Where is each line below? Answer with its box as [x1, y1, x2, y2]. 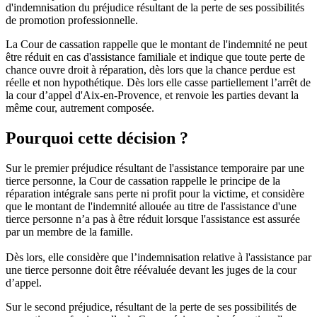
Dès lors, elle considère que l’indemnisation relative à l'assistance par [6, 250, 311, 263]
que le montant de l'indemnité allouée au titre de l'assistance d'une [6, 200, 296, 212]
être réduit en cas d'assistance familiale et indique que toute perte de [6, 51, 305, 64]
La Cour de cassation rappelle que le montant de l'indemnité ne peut [6, 38, 307, 51]
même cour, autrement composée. [6, 102, 154, 115]
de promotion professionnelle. [6, 14, 138, 27]
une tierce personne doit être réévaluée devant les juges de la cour [6, 263, 296, 276]
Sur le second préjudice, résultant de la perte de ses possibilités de [6, 300, 296, 313]
